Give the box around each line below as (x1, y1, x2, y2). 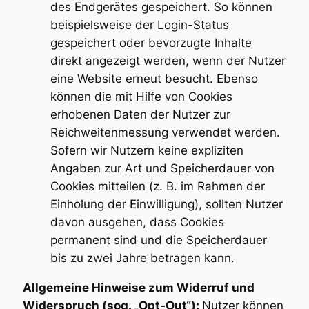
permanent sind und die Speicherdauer (50, 232, 267, 247)
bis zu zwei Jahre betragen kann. (50, 250, 235, 265)
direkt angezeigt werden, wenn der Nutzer (50, 53, 286, 68)
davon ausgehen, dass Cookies (50, 215, 224, 229)
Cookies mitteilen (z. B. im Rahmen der (50, 179, 265, 193)
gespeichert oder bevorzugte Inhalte (50, 35, 252, 50)
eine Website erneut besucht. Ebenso (50, 71, 258, 86)
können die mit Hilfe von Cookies (50, 89, 232, 103)
